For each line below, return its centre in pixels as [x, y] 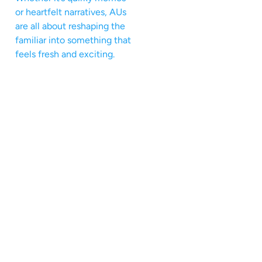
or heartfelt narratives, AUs [71, 12]
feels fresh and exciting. [65, 54]
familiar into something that [73, 40]
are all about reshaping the [70, 26]
